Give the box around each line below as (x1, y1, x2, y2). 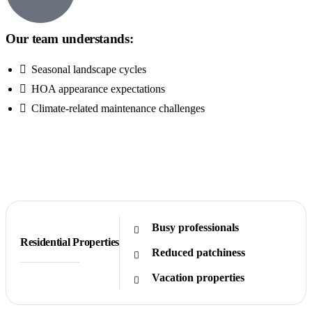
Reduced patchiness (151, 247, 245, 258)
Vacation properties (151, 272, 244, 283)
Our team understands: (6, 31, 134, 46)
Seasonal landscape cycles (31, 63, 146, 75)
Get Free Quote (23, 159, 84, 170)
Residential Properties (20, 236, 119, 248)
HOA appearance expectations (31, 83, 165, 95)
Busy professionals (151, 221, 239, 233)
